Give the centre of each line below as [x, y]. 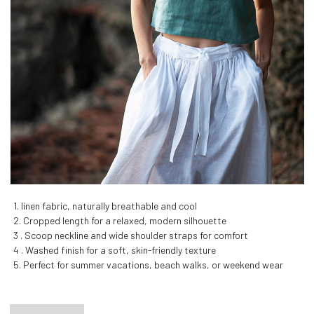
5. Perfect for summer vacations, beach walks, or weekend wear [149, 264]
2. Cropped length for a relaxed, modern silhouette [120, 220]
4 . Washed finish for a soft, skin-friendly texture [115, 250]
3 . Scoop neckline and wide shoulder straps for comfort [131, 235]
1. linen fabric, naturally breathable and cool [105, 205]
